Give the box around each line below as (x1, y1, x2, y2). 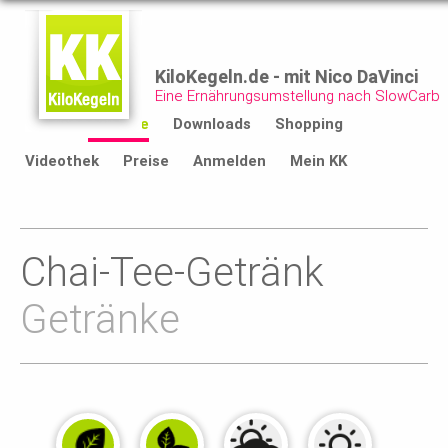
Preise (123, 152, 169, 170)
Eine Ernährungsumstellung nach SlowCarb (155, 87, 440, 105)
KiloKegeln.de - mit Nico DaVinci (155, 66, 418, 87)
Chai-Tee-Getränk (20, 249, 324, 296)
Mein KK (290, 152, 347, 170)
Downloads (173, 115, 251, 133)
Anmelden (193, 152, 266, 170)
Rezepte (88, 115, 149, 133)
